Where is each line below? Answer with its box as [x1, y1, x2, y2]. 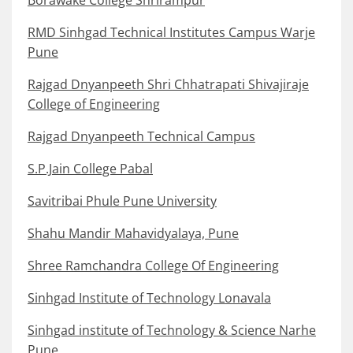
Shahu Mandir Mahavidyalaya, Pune [28, 225, 239, 243]
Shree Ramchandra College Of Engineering [28, 257, 279, 275]
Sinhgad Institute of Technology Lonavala [28, 289, 271, 307]
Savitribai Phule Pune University [28, 192, 217, 210]
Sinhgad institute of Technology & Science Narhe [28, 321, 316, 340]
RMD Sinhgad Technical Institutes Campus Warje [28, 24, 315, 42]
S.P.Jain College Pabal [28, 160, 153, 178]
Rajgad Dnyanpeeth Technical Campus [28, 128, 255, 146]
